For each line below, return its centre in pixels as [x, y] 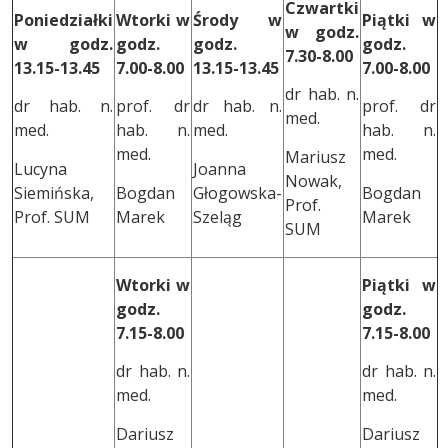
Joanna [219, 168]
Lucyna [40, 168]
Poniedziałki [63, 19]
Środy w [237, 19]
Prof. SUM [52, 216]
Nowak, [313, 180]
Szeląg [217, 216]
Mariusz [315, 156]
